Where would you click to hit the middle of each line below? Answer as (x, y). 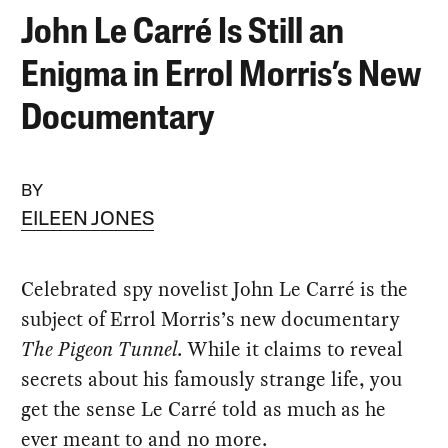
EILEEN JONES (88, 219)
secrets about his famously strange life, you (212, 378)
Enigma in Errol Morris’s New (221, 76)
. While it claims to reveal (290, 348)
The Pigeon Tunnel (99, 348)
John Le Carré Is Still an (183, 33)
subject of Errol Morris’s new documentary (211, 318)
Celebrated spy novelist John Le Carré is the (215, 288)
